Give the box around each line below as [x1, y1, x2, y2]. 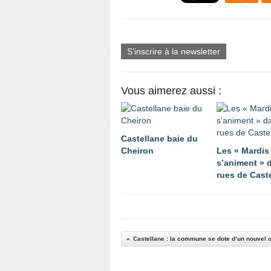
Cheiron [121, 146, 154, 155]
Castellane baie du [121, 134, 198, 143]
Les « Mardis [217, 146, 269, 155]
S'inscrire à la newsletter [127, 47, 220, 56]
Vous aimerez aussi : [121, 85, 221, 97]
